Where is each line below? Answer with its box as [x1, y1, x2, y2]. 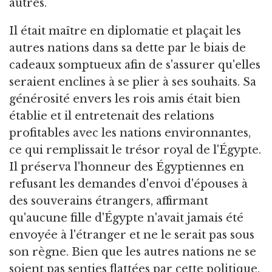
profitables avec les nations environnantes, [9, 126, 251, 140]
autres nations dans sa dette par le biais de [9, 41, 246, 55]
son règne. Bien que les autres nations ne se [9, 245, 256, 259]
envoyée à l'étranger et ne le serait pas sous [9, 228, 254, 242]
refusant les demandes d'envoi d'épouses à [9, 177, 248, 191]
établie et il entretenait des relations [9, 109, 214, 123]
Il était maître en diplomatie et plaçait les [9, 24, 241, 38]
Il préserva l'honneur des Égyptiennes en [9, 160, 244, 174]
